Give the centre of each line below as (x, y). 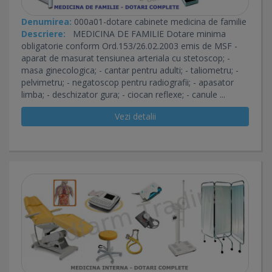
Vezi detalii (135, 116)
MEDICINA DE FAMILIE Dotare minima (146, 33)
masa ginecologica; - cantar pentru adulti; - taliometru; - (130, 70)
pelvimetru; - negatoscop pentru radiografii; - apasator (127, 82)
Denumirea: (46, 21)
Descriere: (43, 33)
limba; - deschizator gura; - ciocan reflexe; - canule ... (123, 94)
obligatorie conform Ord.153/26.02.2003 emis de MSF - (129, 46)
